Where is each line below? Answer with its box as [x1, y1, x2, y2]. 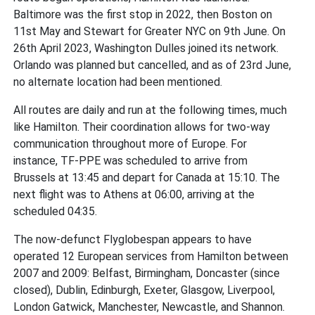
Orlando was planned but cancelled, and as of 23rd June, [13, 58, 292, 72]
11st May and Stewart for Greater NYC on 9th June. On [13, 24, 286, 38]
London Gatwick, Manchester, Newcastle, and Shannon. [13, 300, 285, 314]
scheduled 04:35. [13, 204, 98, 218]
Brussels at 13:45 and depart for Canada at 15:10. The [13, 170, 281, 184]
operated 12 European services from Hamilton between [13, 249, 289, 263]
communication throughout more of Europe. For [13, 136, 247, 150]
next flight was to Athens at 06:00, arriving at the [13, 187, 255, 201]
